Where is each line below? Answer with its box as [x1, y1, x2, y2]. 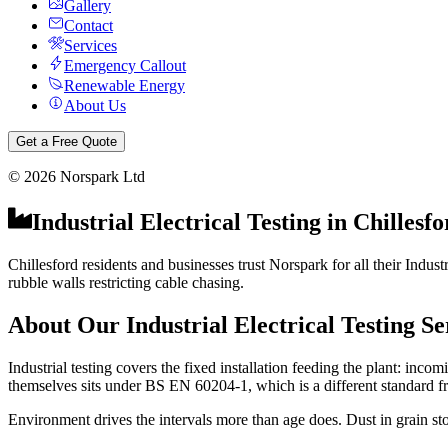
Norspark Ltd [56, 168, 145, 185]
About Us [64, 97, 126, 114]
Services [64, 37, 117, 54]
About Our [8, 311, 126, 338]
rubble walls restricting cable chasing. [8, 273, 244, 291]
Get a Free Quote [16, 134, 117, 149]
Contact [64, 17, 113, 34]
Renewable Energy [64, 77, 185, 94]
